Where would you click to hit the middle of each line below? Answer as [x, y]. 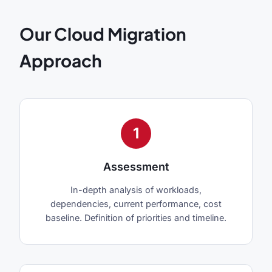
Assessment [136, 167]
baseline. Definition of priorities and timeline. [136, 218]
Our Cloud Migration [103, 34]
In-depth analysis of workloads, [136, 190]
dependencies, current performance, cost [136, 204]
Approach [61, 61]
